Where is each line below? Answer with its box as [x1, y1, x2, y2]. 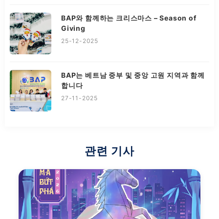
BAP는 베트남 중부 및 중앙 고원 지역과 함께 [61, 71, 205, 80]
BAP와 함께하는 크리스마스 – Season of [61, 14, 197, 22]
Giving [61, 24, 86, 33]
